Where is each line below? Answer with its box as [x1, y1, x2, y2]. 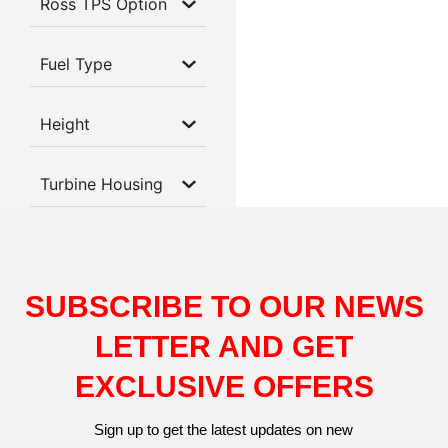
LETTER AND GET [95, 330, 353, 364]
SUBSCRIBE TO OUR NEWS [24, 290, 424, 324]
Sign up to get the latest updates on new [94, 421, 354, 439]
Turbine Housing [40, 174, 163, 195]
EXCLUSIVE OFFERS [74, 370, 374, 404]
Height [40, 114, 90, 135]
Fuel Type [40, 54, 112, 75]
